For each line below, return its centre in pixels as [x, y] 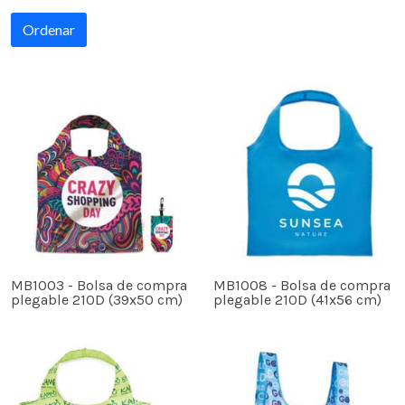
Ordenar [49, 29]
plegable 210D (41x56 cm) [297, 299]
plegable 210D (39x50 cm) [97, 299]
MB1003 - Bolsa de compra [99, 285]
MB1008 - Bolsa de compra [302, 285]
